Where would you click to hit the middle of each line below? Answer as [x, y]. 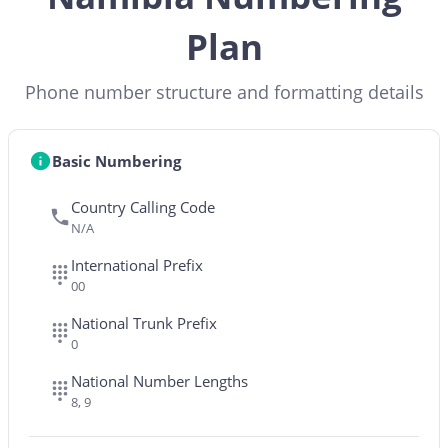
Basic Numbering [116, 160]
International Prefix [137, 265]
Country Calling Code [143, 207]
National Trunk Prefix [144, 323]
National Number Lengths [159, 381]
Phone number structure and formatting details [224, 91]
